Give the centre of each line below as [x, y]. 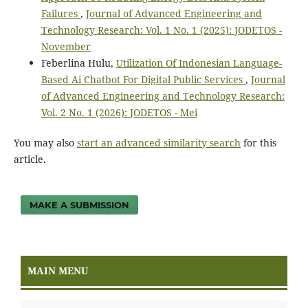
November [66, 46]
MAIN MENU [58, 270]
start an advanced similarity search [158, 142]
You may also [45, 142]
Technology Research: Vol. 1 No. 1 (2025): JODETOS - [161, 30]
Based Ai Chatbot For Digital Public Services [143, 79]
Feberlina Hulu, [78, 63]
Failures [60, 13]
